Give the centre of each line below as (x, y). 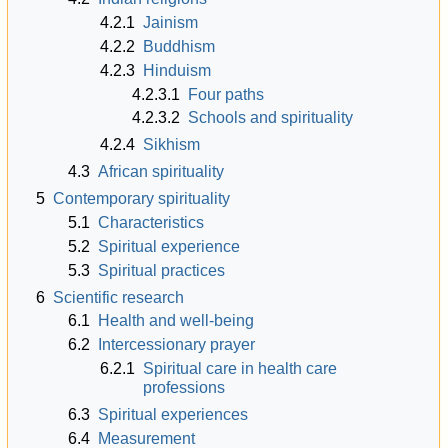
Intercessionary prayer (177, 345)
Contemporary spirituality (142, 199)
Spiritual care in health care (240, 369)
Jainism (171, 23)
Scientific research (119, 297)
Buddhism (179, 46)
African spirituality (161, 172)
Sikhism (172, 145)
